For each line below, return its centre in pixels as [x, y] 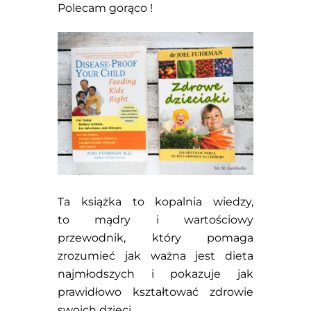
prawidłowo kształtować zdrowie [155, 292]
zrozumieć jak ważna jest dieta [155, 255]
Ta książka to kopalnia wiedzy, [155, 201]
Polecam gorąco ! [105, 8]
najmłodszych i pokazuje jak [155, 274]
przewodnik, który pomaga [155, 237]
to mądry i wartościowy [155, 219]
